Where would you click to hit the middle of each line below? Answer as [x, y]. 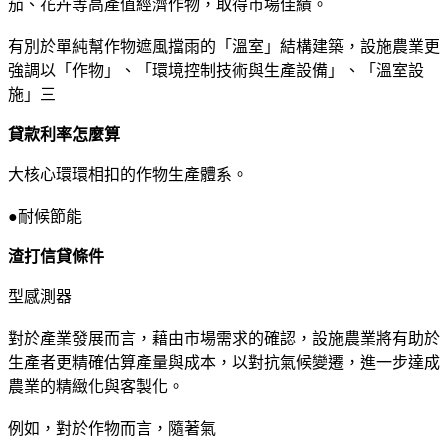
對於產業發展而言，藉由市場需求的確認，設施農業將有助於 [224, 338]
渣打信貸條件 [56, 256]
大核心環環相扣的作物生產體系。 [128, 174]
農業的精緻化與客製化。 [96, 386]
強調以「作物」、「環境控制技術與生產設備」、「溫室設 [216, 70]
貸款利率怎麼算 [64, 134]
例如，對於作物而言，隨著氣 [112, 428]
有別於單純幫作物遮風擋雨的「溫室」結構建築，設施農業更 [224, 46]
